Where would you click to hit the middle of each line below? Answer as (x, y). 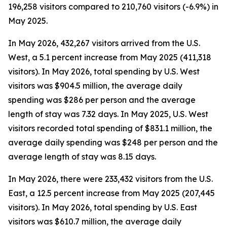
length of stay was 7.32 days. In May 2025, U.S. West (108, 114)
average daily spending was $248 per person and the (113, 142)
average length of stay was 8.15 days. (82, 157)
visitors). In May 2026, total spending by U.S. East (103, 207)
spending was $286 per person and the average (102, 100)
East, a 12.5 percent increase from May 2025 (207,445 (111, 193)
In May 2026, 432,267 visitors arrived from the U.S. (104, 43)
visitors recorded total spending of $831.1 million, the (110, 128)
